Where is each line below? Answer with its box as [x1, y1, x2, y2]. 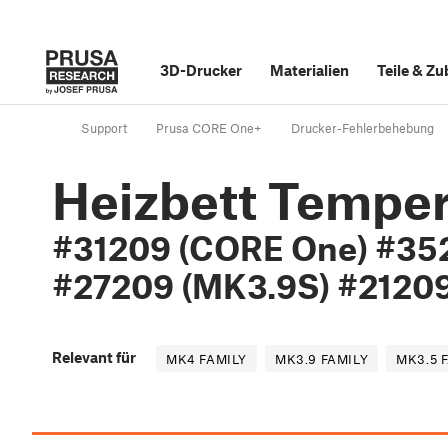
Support [81, 120, 127, 137]
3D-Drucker [160, 61, 242, 79]
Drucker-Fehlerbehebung [291, 120, 434, 137]
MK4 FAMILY [166, 351, 247, 368]
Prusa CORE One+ [156, 120, 262, 137]
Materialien [270, 61, 349, 79]
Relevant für [52, 348, 136, 367]
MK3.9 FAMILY [275, 351, 369, 368]
